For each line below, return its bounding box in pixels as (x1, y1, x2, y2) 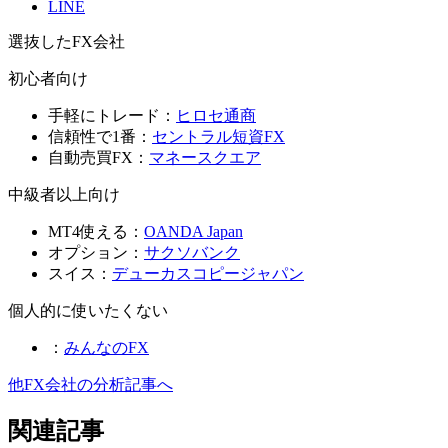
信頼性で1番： (48, 127, 152, 145)
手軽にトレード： (48, 106, 176, 124)
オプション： (48, 243, 144, 261)
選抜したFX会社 (8, 32, 125, 50)
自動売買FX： (48, 148, 149, 166)
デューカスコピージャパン (112, 264, 304, 282)
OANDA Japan (144, 222, 243, 240)
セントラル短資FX (152, 127, 285, 145)
